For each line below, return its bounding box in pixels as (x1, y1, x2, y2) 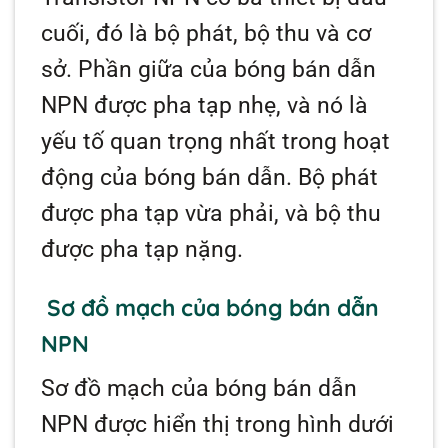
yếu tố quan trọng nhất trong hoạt (41, 127, 391, 155)
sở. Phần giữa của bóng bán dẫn (41, 55, 377, 83)
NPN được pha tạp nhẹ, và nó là (41, 91, 369, 119)
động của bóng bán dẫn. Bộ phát (41, 163, 379, 191)
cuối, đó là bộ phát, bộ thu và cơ (41, 19, 372, 47)
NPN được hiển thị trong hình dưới (41, 411, 395, 439)
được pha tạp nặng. (41, 235, 244, 263)
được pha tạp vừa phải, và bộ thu (41, 199, 382, 227)
